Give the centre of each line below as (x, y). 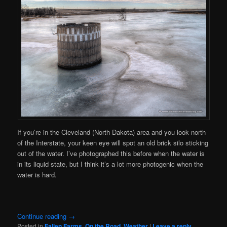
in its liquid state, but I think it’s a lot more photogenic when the (110, 164)
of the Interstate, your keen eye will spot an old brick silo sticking (113, 143)
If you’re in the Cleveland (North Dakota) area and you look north (112, 132)
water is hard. (37, 175)
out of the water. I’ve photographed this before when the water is (111, 154)
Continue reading (43, 216)
